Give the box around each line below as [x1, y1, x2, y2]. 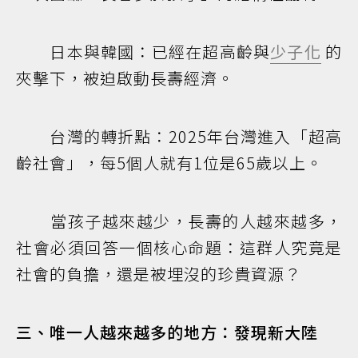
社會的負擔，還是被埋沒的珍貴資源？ [16, 262, 301, 286]
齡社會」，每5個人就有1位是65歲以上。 [16, 151, 323, 175]
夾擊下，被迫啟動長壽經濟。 [16, 66, 234, 90]
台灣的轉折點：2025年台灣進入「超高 [16, 125, 342, 149]
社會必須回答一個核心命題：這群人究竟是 [16, 236, 342, 260]
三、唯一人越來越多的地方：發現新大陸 [16, 320, 318, 344]
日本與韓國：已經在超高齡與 [16, 40, 271, 64]
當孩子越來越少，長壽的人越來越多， [16, 209, 342, 233]
